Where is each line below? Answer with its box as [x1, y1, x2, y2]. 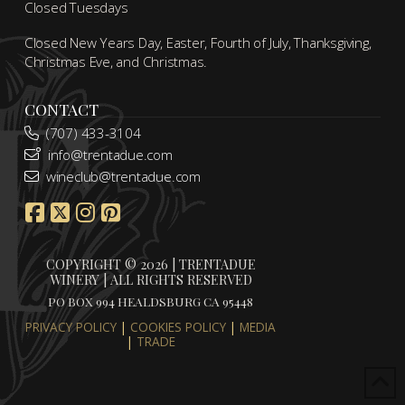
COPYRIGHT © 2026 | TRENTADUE [45, 254, 256, 273]
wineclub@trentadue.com [45, 166, 201, 185]
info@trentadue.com [47, 145, 173, 164]
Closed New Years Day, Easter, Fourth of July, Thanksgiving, [24, 33, 372, 52]
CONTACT [24, 99, 99, 120]
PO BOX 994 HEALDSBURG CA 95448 [48, 292, 254, 309]
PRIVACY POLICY [25, 318, 118, 336]
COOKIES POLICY [130, 318, 227, 336]
